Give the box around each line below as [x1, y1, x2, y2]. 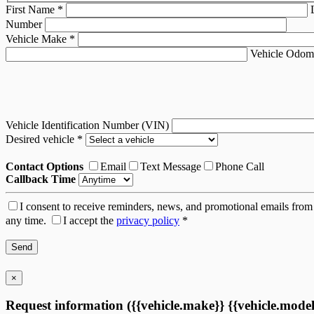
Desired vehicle [6, 133, 77, 146]
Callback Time [6, 173, 76, 186]
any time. [6, 214, 46, 227]
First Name [6, 4, 57, 16]
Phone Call [215, 161, 264, 173]
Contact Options [6, 161, 83, 173]
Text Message [140, 161, 201, 173]
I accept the [63, 214, 116, 227]
